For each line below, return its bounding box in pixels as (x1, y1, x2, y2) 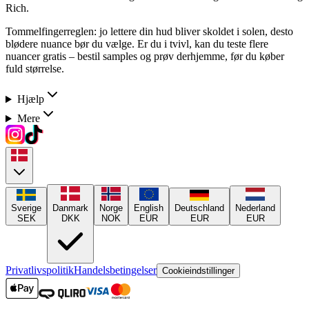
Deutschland (175, 203, 224, 214)
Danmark (52, 203, 88, 214)
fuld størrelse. (6, 63, 64, 75)
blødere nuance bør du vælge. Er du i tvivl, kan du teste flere (6, 38, 268, 50)
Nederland (235, 203, 275, 214)
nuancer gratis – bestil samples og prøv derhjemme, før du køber (6, 50, 284, 63)
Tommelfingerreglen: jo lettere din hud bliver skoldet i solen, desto (6, 26, 293, 38)
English (134, 203, 163, 214)
